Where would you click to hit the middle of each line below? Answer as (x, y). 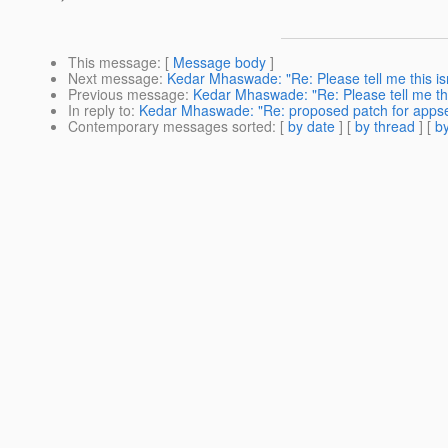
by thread (385, 126)
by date (311, 126)
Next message (113, 78)
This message (112, 62)
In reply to (99, 110)
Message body (219, 62)
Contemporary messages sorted (170, 126)
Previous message (126, 94)
